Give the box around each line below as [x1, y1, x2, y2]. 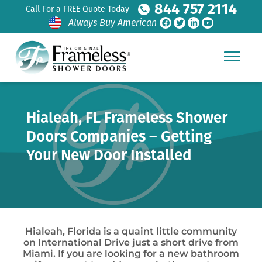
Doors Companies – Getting [26, 127, 212, 146]
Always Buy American [68, 17, 157, 28]
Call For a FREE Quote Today [25, 4, 129, 14]
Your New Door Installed [26, 146, 192, 164]
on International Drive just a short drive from [23, 237, 239, 248]
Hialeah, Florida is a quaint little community [25, 226, 237, 237]
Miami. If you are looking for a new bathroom [23, 248, 239, 259]
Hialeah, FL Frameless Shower [26, 109, 227, 127]
